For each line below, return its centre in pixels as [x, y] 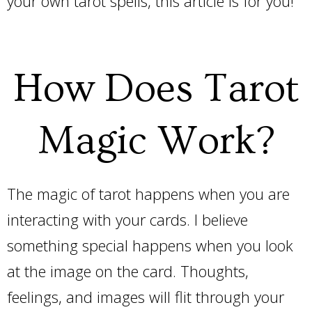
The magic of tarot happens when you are [148, 194]
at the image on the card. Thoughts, [128, 271]
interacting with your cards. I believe [127, 219]
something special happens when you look [150, 245]
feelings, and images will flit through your [146, 297]
